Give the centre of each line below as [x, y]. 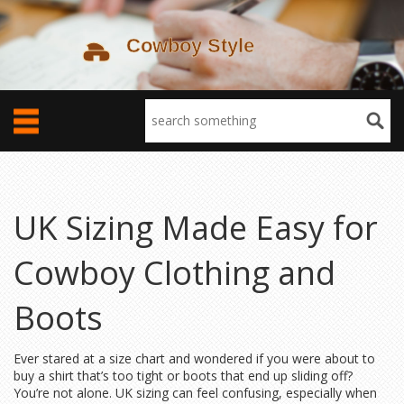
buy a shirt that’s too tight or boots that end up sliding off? [183, 376]
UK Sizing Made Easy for [196, 228]
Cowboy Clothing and [174, 273]
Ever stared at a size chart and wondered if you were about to [194, 358]
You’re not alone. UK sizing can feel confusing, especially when [195, 393]
